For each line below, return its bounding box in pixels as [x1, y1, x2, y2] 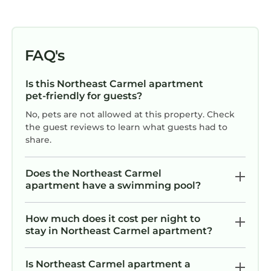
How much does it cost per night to [25, 212, 200, 224]
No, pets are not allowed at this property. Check [25, 108, 235, 120]
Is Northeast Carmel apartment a [25, 258, 191, 270]
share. [25, 134, 51, 145]
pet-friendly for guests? [25, 90, 142, 102]
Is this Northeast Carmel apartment [25, 77, 203, 90]
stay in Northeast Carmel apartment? [25, 224, 212, 237]
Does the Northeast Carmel [25, 167, 162, 179]
